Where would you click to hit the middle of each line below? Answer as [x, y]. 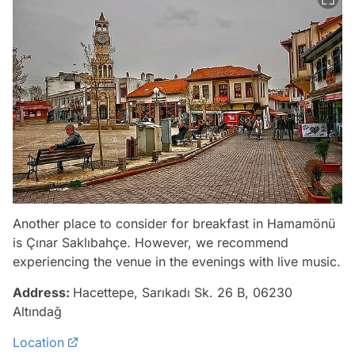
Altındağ [37, 312]
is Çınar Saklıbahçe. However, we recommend [151, 243]
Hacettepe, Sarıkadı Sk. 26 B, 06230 [183, 293]
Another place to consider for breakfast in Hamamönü [174, 224]
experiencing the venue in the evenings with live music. [177, 262]
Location [38, 343]
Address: [43, 293]
